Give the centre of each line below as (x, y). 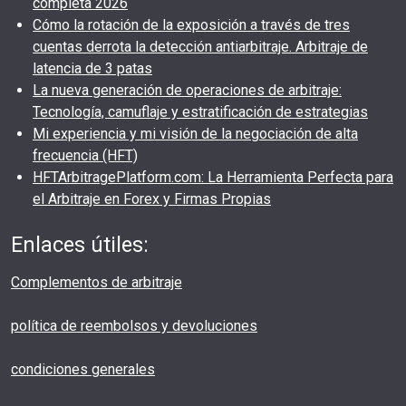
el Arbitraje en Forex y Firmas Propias (152, 199)
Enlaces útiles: (80, 245)
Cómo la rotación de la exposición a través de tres (191, 25)
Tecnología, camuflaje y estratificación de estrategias (200, 112)
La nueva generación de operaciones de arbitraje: (187, 91)
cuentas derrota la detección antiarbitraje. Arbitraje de (200, 47)
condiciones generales (83, 370)
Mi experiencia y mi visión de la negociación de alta (195, 134)
